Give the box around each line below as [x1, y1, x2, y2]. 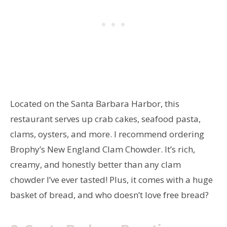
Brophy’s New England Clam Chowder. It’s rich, [10, 143, 195, 155]
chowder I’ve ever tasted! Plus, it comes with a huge [10, 173, 213, 185]
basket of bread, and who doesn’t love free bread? [10, 188, 209, 201]
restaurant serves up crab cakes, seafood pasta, [10, 112, 201, 125]
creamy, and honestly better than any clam [10, 158, 181, 170]
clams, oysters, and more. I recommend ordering [10, 128, 204, 140]
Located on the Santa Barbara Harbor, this [10, 97, 179, 109]
